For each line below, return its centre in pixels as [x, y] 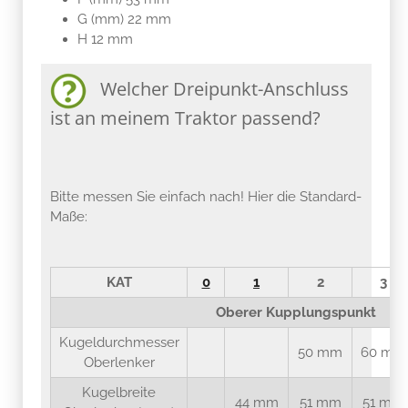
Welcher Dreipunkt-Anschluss [218, 88]
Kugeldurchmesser [119, 342]
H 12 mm [105, 39]
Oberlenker [119, 362]
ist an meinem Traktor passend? [185, 117]
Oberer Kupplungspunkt [296, 312]
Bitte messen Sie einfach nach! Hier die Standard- [206, 196]
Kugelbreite [119, 392]
